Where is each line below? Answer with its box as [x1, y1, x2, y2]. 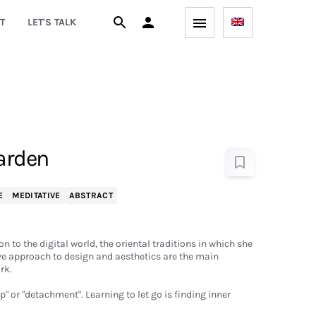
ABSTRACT [68, 190, 113, 200]
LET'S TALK [27, 16, 76, 28]
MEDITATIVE [11, 190, 61, 200]
